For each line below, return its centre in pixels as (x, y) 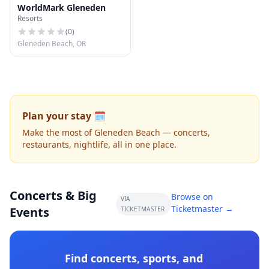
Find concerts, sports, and (134, 258)
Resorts (30, 18)
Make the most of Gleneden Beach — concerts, (116, 132)
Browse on (192, 197)
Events (29, 212)
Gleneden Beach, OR (52, 44)
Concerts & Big (53, 195)
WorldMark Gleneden (62, 8)
